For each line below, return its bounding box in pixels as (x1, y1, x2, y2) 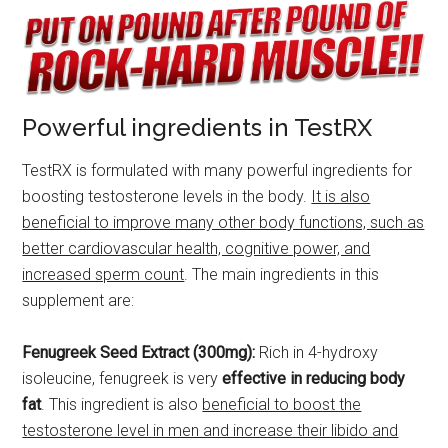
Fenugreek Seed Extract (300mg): (22, 343, 256, 363)
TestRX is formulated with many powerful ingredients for (22, 161, 413, 181)
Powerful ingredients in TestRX (22, 113, 373, 143)
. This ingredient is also (41, 395, 203, 415)
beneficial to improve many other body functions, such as (22, 213, 425, 233)
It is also (311, 187, 371, 207)
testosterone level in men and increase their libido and (22, 421, 399, 441)
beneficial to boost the (202, 395, 362, 415)
